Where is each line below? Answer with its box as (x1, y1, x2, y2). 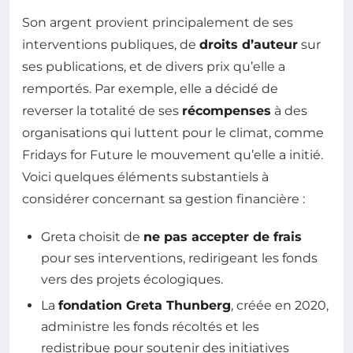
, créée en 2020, (231, 298, 329, 314)
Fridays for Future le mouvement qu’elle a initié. (22, 147, 323, 162)
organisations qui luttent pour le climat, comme (22, 124, 324, 140)
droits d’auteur (199, 36, 298, 52)
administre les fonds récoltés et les (41, 319, 259, 335)
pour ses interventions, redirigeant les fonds (41, 250, 318, 266)
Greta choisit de (41, 229, 143, 244)
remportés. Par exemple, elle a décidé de (22, 80, 278, 96)
